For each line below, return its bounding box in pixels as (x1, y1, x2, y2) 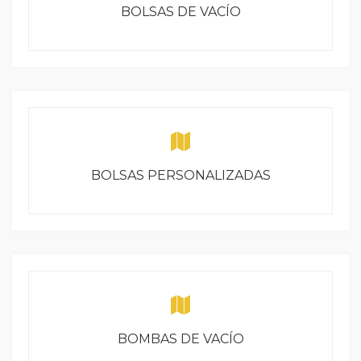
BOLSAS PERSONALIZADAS (90, 168, 271, 183)
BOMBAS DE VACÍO (117, 331, 244, 346)
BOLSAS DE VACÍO (120, 4, 241, 19)
